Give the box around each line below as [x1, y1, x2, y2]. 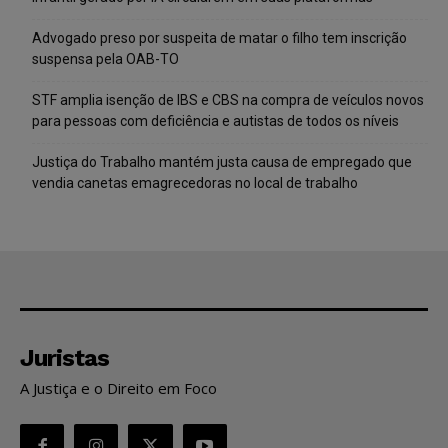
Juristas [20, 343, 109, 372]
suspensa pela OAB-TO [32, 50, 179, 67]
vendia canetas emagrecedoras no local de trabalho [32, 174, 358, 191]
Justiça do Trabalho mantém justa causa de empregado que [32, 153, 412, 170]
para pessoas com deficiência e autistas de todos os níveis [32, 112, 399, 129]
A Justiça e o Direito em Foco [20, 377, 217, 398]
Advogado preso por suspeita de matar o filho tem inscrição [32, 29, 407, 46]
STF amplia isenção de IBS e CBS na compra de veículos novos [32, 91, 424, 108]
